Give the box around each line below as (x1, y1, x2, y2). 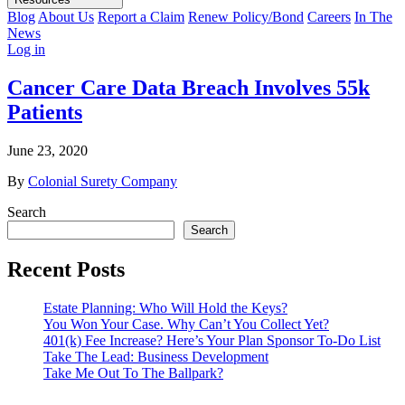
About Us (38, 9, 94, 24)
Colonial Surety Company (28, 173, 177, 189)
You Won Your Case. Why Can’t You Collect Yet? (43, 316, 329, 332)
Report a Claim (98, 9, 184, 24)
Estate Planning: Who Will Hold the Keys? (43, 299, 287, 316)
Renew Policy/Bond (188, 9, 304, 24)
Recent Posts (7, 257, 125, 281)
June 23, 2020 (7, 142, 88, 158)
